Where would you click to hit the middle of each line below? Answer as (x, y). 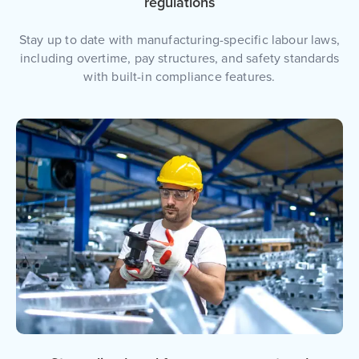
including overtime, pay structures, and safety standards (179, 59)
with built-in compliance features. (179, 77)
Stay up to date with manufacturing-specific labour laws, (179, 40)
